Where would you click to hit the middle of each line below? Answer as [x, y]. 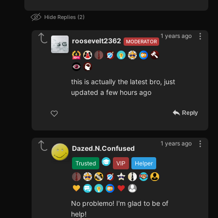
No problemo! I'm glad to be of [120, 203]
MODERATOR [141, 42]
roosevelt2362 [97, 41]
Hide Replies [61, 17]
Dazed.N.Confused [103, 148]
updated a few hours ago [111, 92]
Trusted [86, 163]
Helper [144, 163]
